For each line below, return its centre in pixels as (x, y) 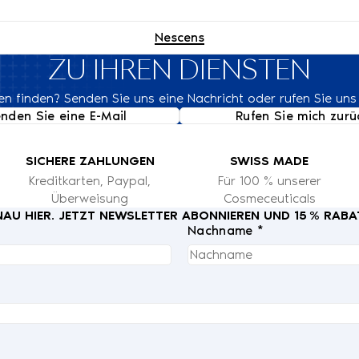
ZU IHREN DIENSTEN (179, 72)
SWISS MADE (269, 160)
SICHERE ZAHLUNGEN (90, 160)
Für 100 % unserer (269, 180)
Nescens (179, 37)
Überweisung (90, 198)
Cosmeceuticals (269, 198)
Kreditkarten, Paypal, (90, 180)
